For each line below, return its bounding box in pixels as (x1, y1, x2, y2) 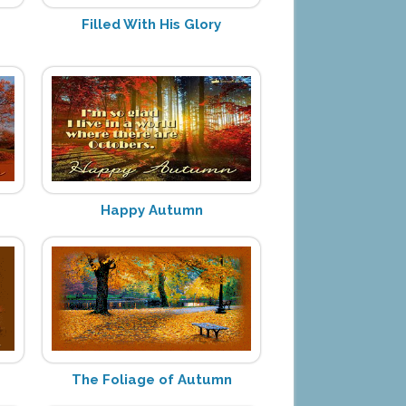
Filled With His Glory (82, 15, 222, 33)
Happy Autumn (100, 201, 203, 218)
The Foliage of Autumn (71, 371, 232, 388)
